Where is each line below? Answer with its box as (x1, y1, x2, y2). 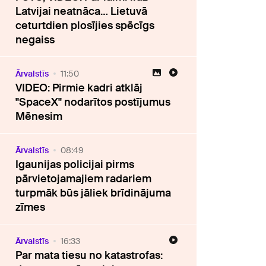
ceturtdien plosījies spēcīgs (15, 18, 155, 33)
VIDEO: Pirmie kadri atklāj (15, 80, 143, 95)
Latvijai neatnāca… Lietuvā (15, 4, 148, 18)
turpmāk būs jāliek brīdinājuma (15, 185, 172, 200)
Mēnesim (15, 109, 63, 123)
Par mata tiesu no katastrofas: (15, 248, 163, 262)
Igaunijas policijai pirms (15, 157, 135, 172)
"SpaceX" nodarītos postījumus (15, 94, 171, 109)
